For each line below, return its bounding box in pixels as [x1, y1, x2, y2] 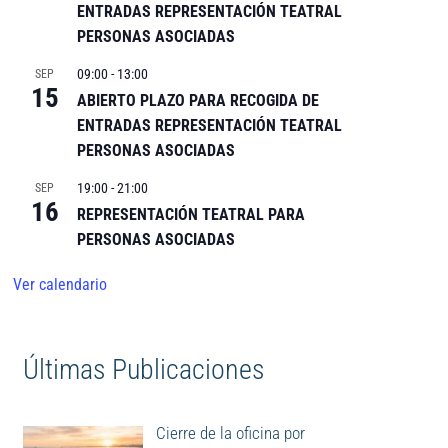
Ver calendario [12, 274, 107, 294]
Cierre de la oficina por [155, 422, 305, 443]
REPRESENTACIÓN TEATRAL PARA [76, 204, 305, 224]
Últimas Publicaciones [22, 352, 265, 386]
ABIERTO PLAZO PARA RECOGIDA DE [76, 90, 319, 110]
